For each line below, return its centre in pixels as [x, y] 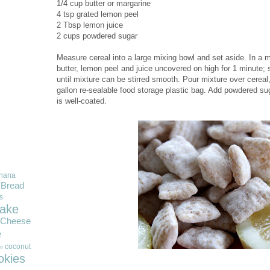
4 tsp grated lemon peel [99, 14]
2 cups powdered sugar [97, 36]
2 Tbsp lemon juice [91, 25]
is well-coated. [81, 101]
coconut [17, 247]
